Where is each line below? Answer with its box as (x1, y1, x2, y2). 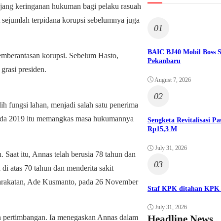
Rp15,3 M (147, 125, 177, 133)
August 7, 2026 (154, 76, 191, 83)
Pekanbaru (147, 57, 181, 65)
